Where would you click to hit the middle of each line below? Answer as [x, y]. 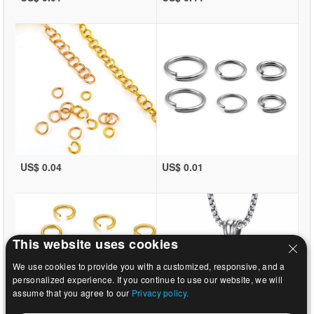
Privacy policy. [160, 293]
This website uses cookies [95, 244]
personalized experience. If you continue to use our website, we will [148, 279]
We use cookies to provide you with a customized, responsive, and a [149, 266]
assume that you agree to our [72, 293]
